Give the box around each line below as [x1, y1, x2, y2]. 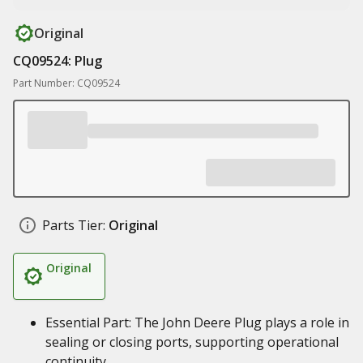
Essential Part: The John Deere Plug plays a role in [45, 314, 349, 331]
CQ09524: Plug [13, 52, 102, 70]
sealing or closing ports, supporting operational [45, 333, 339, 351]
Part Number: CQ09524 [13, 76, 120, 90]
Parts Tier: [42, 216, 105, 234]
